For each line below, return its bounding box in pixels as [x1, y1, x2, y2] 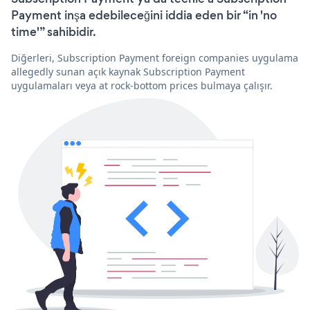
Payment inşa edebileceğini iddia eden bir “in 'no [11, 6, 277, 24]
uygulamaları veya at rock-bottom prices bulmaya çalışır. [11, 78, 273, 92]
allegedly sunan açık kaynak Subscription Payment [11, 64, 245, 78]
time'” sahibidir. [11, 23, 96, 40]
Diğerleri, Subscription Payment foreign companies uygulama [11, 51, 298, 64]
